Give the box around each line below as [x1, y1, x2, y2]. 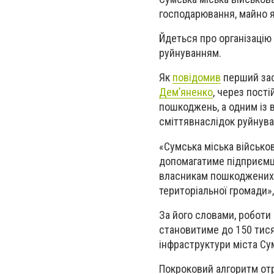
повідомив [172, 71, 221, 84]
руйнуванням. [159, 46, 221, 60]
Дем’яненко [159, 86, 213, 99]
